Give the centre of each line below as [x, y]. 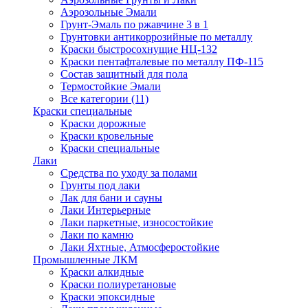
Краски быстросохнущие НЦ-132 [139, 49]
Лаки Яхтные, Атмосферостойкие [140, 247]
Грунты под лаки [100, 185]
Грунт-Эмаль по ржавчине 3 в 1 [134, 24]
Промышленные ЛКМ [85, 260]
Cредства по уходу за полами [129, 173]
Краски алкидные [102, 272]
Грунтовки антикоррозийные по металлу [156, 37]
